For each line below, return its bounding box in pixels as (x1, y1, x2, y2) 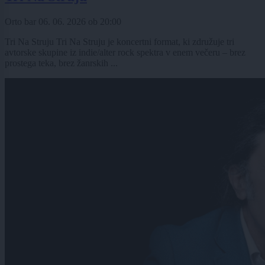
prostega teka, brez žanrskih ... (5, 57, 118, 68)
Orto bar (5, 16, 38, 27)
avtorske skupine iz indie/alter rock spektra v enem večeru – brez (5, 47, 245, 57)
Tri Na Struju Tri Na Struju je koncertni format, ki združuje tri (5, 36, 234, 47)
